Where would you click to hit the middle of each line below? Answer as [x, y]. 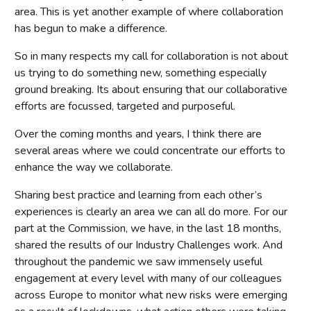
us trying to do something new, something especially [141, 73]
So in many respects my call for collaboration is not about [151, 56]
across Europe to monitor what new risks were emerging [151, 295]
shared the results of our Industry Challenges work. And [149, 245]
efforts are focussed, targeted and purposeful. [125, 106]
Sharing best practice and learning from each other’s [138, 195]
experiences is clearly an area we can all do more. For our [151, 211]
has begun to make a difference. [91, 28]
